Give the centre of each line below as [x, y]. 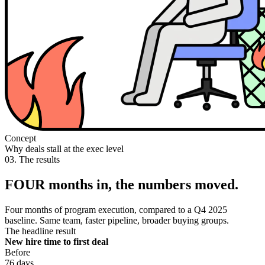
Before [17, 253]
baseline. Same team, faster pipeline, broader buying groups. [117, 221]
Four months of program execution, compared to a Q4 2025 [116, 210]
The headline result [40, 231]
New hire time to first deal [56, 242]
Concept [20, 138]
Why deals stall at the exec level [64, 149]
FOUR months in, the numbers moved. [122, 185]
